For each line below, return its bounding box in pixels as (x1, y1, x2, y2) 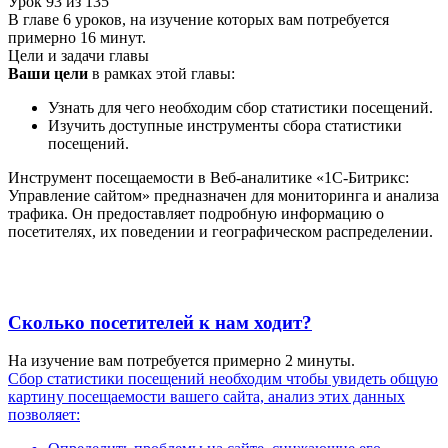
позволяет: (8, 406, 80, 424)
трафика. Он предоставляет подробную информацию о (8, 204, 384, 222)
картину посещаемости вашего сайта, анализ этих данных (8, 388, 405, 406)
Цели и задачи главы (8, 46, 149, 64)
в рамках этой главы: (88, 64, 235, 82)
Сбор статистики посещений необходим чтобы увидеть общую (8, 370, 438, 388)
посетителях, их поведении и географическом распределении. (8, 222, 433, 240)
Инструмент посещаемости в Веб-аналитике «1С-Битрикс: (8, 168, 409, 186)
